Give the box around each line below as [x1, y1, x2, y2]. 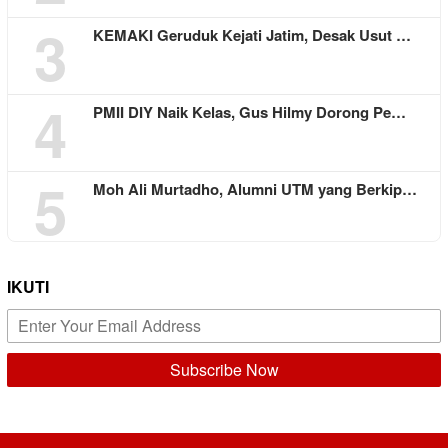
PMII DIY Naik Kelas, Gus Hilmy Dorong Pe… [93, 100, 406, 123]
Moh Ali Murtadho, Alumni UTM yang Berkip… [93, 177, 417, 200]
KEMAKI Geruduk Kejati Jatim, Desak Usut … [93, 23, 411, 46]
